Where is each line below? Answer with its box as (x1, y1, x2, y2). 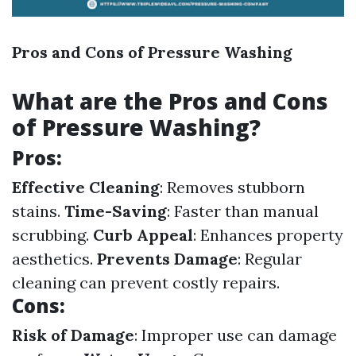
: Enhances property (193, 225, 343, 245)
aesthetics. (12, 249, 97, 269)
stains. (12, 201, 64, 221)
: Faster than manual (167, 201, 319, 221)
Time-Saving (64, 201, 167, 221)
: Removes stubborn (160, 177, 305, 197)
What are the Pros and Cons (12, 86, 328, 116)
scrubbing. (12, 225, 93, 245)
